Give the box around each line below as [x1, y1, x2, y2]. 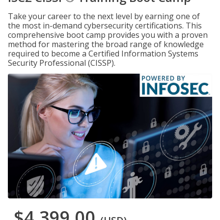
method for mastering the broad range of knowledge [8, 39, 204, 50]
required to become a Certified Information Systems [8, 48, 198, 59]
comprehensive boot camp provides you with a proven [8, 29, 208, 40]
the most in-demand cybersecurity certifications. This [8, 20, 202, 31]
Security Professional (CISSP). [8, 57, 115, 68]
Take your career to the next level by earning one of [8, 11, 200, 22]
